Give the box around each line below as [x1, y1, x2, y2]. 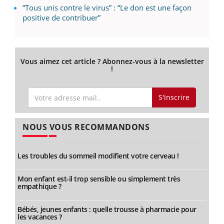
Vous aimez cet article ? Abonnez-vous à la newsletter [20, 56, 204, 66]
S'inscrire [158, 92, 189, 102]
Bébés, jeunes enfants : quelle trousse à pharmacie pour [17, 204, 196, 214]
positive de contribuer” [22, 12, 100, 22]
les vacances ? [17, 212, 61, 222]
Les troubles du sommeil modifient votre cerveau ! [17, 151, 179, 161]
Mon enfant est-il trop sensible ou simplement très [17, 174, 180, 184]
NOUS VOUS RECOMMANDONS [22, 121, 149, 133]
